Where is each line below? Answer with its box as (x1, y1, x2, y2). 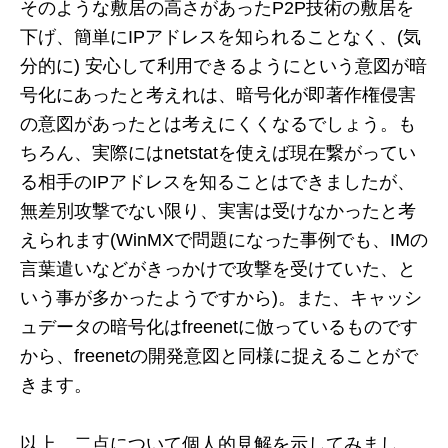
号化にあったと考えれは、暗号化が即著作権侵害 (20, 85, 416, 105)
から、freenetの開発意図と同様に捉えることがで (20, 346, 418, 366)
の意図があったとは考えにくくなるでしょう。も (20, 114, 416, 134)
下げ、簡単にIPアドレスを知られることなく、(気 (20, 27, 421, 47)
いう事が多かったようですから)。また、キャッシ (20, 288, 422, 308)
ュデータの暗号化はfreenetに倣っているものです (20, 317, 418, 337)
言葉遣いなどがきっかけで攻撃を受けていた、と (20, 259, 416, 279)
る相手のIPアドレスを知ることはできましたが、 (20, 172, 415, 192)
